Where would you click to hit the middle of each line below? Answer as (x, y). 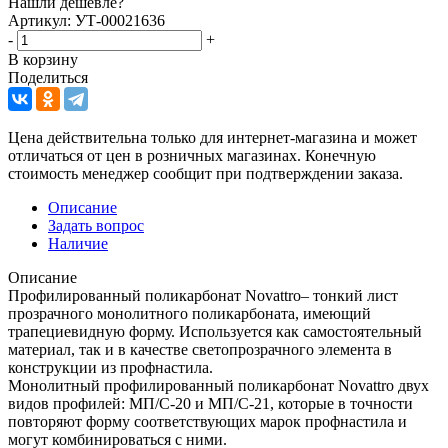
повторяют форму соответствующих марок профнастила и (207, 421)
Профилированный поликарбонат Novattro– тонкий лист (203, 295)
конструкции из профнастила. (110, 367)
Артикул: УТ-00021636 (86, 20)
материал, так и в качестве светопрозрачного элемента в (200, 349)
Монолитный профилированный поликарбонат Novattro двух (218, 385)
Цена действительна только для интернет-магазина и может (212, 137)
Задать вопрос (96, 225)
